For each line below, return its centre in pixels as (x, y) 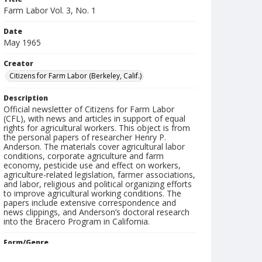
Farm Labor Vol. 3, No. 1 (50, 10)
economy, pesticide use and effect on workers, (92, 165)
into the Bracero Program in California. (77, 221)
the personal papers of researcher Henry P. (85, 137)
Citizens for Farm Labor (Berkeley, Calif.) (75, 76)
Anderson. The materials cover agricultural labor (94, 146)
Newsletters (29, 255)
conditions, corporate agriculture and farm (84, 156)
